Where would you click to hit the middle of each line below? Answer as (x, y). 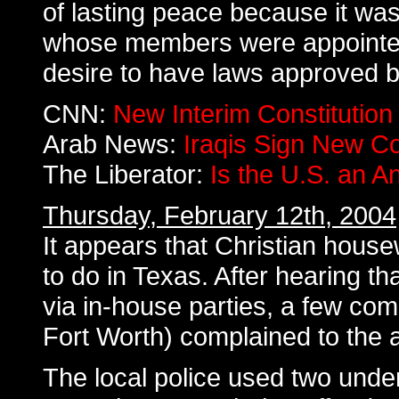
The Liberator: (126, 174)
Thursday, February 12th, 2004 (220, 215)
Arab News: (113, 144)
